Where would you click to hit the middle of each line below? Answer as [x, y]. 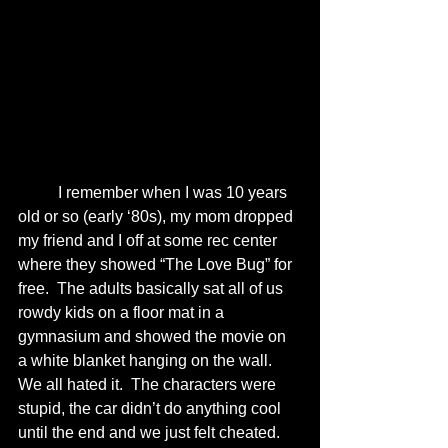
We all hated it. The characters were [149, 385]
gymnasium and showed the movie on [154, 337]
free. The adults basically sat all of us [152, 289]
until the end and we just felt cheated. [153, 433]
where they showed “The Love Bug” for [157, 265]
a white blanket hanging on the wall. [149, 361]
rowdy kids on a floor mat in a [123, 313]
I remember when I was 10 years [38, 193]
